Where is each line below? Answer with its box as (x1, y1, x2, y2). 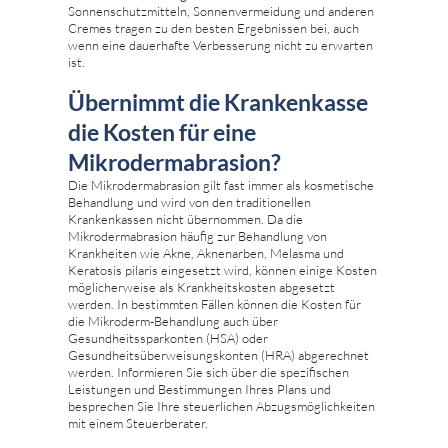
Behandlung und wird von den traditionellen (68, 194, 311, 211)
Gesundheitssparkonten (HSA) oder (68, 330, 268, 347)
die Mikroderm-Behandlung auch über (68, 313, 278, 330)
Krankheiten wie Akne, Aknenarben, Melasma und (68, 245, 344, 262)
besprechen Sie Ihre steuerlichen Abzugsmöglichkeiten (68, 398, 375, 415)
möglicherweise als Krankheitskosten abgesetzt (68, 279, 335, 296)
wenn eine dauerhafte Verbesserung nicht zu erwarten (68, 37, 373, 54)
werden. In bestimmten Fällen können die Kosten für (68, 296, 361, 313)
